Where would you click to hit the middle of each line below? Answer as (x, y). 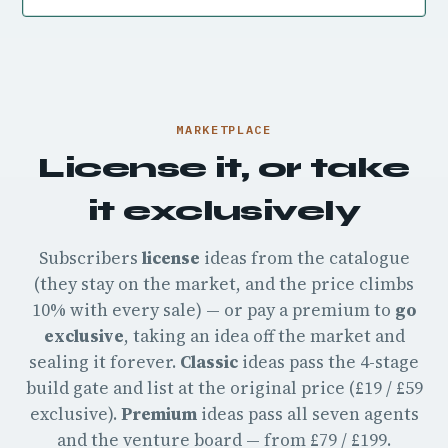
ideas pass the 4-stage (328, 362)
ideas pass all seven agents (307, 414)
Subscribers (90, 258)
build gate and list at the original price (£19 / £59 (224, 388)
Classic (209, 362)
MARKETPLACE (224, 129)
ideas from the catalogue (304, 258)
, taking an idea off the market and (264, 336)
